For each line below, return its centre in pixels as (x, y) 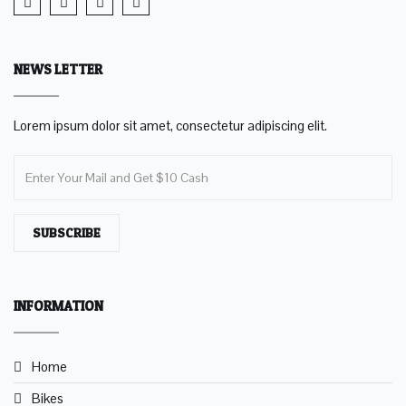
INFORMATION (58, 306)
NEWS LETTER (58, 70)
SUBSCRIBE (67, 233)
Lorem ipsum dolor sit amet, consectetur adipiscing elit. (170, 126)
